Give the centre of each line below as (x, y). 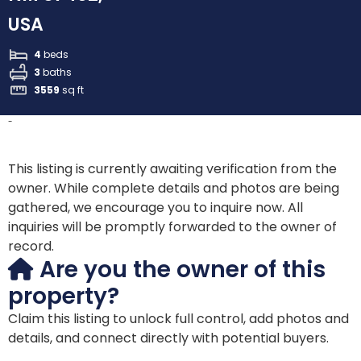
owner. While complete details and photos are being (174, 189)
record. (31, 247)
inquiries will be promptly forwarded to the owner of (172, 227)
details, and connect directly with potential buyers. (168, 338)
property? (64, 297)
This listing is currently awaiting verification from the (172, 169)
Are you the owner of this (180, 270)
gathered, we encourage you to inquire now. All (156, 208)
